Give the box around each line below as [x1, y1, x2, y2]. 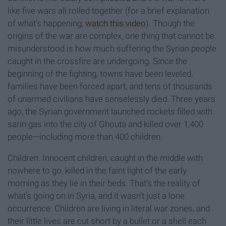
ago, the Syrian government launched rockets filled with [8, 106, 212, 117]
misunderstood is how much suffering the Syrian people [8, 43, 216, 54]
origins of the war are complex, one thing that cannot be [8, 31, 214, 41]
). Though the [146, 18, 195, 29]
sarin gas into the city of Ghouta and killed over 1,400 [8, 119, 203, 130]
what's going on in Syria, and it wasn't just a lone [8, 191, 185, 201]
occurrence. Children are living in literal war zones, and [8, 203, 210, 214]
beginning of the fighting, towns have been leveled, [8, 69, 193, 79]
